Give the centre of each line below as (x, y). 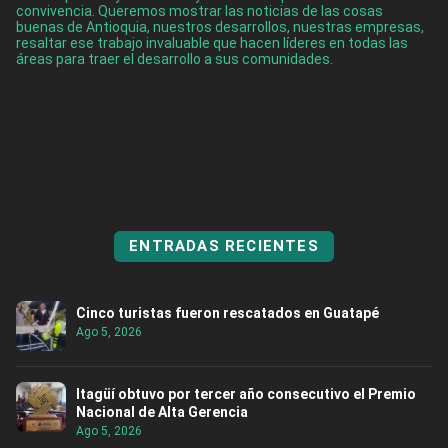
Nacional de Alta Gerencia (162, 412)
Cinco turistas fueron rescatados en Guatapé (227, 313)
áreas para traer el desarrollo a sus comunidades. (174, 59)
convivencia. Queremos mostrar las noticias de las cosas (199, 11)
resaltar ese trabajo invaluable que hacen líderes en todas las (212, 43)
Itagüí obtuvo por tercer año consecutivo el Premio (246, 394)
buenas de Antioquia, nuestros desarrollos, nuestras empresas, (220, 27)
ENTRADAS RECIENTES (224, 246)
